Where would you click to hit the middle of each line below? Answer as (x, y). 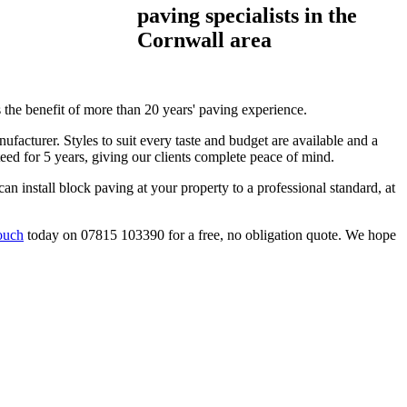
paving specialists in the (247, 15)
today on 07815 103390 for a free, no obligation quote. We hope (210, 234)
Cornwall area (204, 40)
